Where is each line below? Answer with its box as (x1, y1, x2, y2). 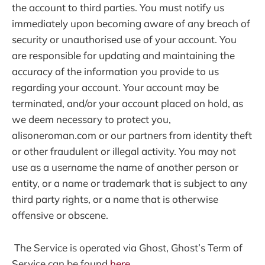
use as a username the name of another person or (12, 161, 238, 174)
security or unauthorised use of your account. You (12, 33, 237, 46)
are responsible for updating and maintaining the (12, 49, 235, 62)
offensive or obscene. (12, 209, 108, 222)
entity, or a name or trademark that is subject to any (12, 177, 247, 190)
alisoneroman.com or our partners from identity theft (12, 129, 252, 142)
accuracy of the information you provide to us (12, 65, 219, 78)
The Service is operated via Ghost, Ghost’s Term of (12, 241, 243, 254)
